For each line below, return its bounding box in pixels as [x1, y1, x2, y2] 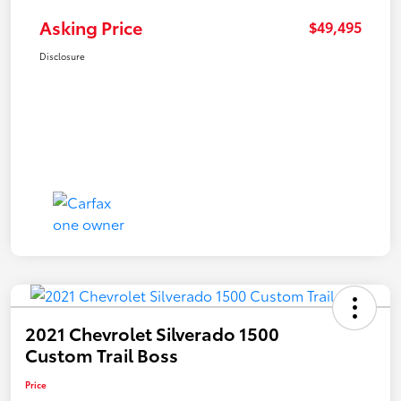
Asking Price [39, 13, 142, 39]
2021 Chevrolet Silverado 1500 [25, 320, 279, 346]
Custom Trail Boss [25, 341, 178, 367]
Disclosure [39, 48, 85, 63]
